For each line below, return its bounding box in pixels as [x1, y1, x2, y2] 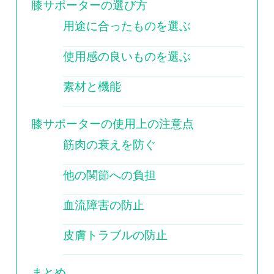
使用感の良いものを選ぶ [63, 50, 191, 63]
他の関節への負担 [63, 168, 157, 182]
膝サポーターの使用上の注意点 [31, 117, 194, 131]
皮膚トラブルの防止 [63, 229, 168, 242]
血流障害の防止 [63, 198, 145, 212]
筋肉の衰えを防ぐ [63, 138, 157, 152]
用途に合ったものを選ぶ [63, 20, 191, 33]
